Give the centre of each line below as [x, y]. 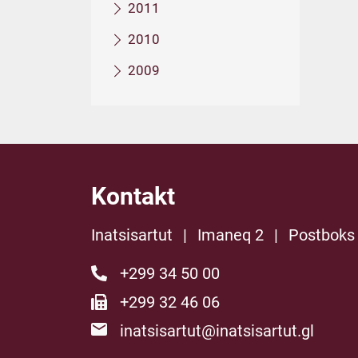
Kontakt [133, 196]
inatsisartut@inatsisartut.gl [217, 331]
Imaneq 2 [231, 235]
